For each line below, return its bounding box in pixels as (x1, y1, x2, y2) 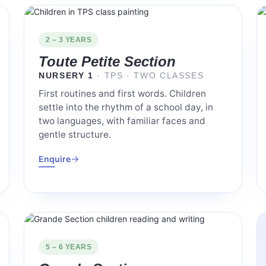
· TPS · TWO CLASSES (97, 71, 204, 81)
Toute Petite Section (39, 53, 176, 70)
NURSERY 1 (39, 71, 97, 81)
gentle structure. (39, 129, 111, 141)
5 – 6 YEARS (46, 243, 92, 252)
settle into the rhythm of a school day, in (39, 102, 213, 113)
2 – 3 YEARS (46, 36, 92, 45)
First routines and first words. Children (39, 88, 206, 100)
